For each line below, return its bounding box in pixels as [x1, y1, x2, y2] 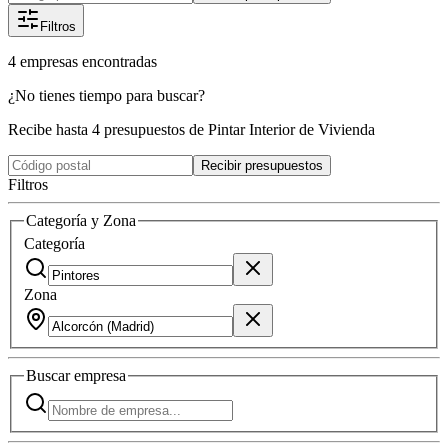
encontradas [82, 52, 157, 70]
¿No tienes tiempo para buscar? [8, 86, 205, 104]
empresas [20, 52, 78, 70]
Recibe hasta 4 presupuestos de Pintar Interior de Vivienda [8, 120, 375, 138]
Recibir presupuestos [201, 157, 323, 173]
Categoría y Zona [26, 211, 136, 229]
